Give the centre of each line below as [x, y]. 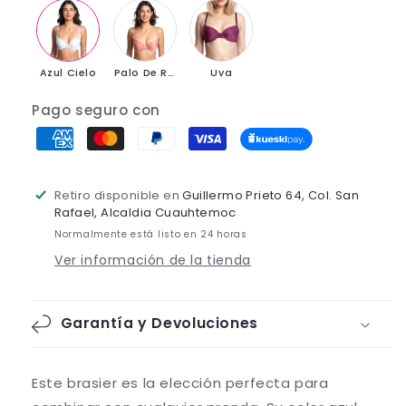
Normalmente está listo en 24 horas [151, 235]
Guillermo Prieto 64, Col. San [271, 196]
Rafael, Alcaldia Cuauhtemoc [145, 213]
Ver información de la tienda [153, 261]
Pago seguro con [96, 111]
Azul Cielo [68, 73]
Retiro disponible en [119, 196]
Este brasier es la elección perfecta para [180, 383]
